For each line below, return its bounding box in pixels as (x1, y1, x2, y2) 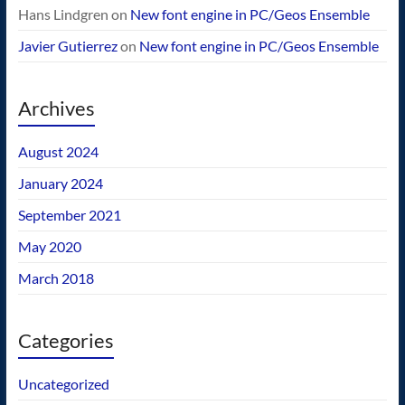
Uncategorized (17, 375, 109, 392)
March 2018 (17, 269, 94, 287)
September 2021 (17, 206, 121, 223)
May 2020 (17, 238, 81, 255)
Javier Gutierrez (17, 37, 118, 54)
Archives (17, 96, 95, 120)
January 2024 (17, 174, 103, 192)
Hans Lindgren (17, 5, 108, 23)
